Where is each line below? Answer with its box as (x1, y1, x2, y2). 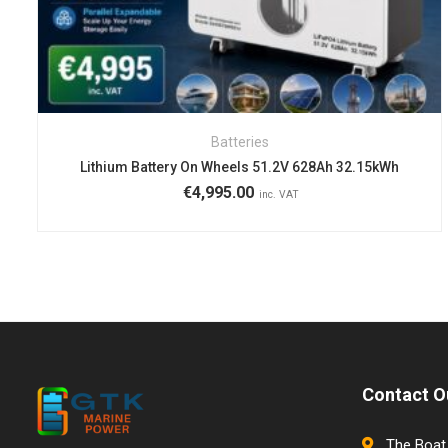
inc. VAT (258, 187, 299, 201)
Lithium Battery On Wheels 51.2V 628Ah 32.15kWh (80, 158, 400, 175)
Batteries (210, 133, 269, 150)
